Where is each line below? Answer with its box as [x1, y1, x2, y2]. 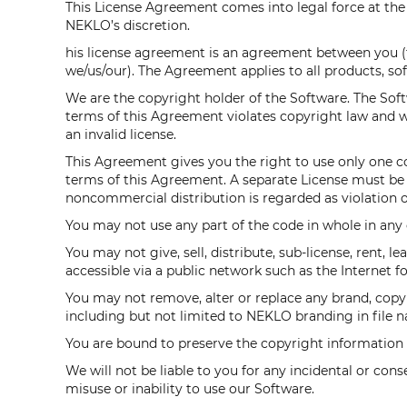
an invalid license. [65, 126, 176, 143]
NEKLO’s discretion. [65, 17, 190, 34]
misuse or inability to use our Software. [65, 381, 314, 397]
